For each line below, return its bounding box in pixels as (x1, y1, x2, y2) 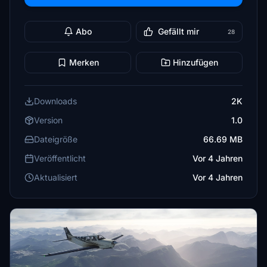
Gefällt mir (158, 26, 199, 36)
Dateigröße (34, 134, 77, 144)
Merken (69, 57, 99, 67)
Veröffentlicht (34, 153, 86, 163)
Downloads (34, 96, 77, 106)
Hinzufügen (172, 57, 218, 67)
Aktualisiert (34, 172, 77, 182)
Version (34, 115, 63, 125)
